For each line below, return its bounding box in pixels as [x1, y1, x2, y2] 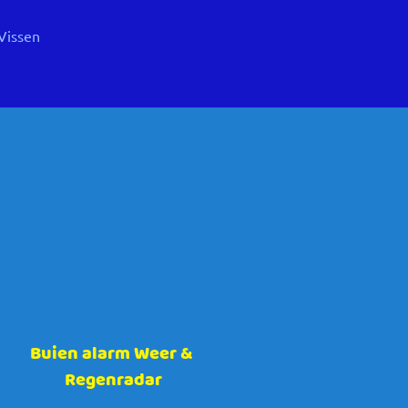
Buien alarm [30, 339, 134, 366]
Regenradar [64, 365, 162, 393]
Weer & [134, 339, 192, 366]
